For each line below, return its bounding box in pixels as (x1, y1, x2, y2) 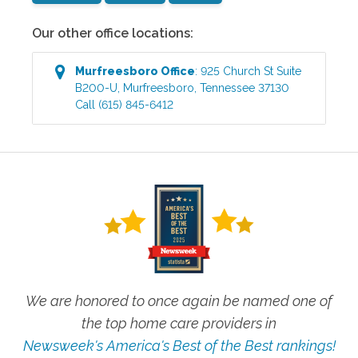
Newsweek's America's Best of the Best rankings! (22, 336, 336, 354)
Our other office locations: (32, 25, 193, 41)
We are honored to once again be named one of (26, 292, 332, 309)
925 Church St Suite (201, 64, 302, 78)
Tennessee (200, 81, 256, 94)
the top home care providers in (82, 314, 276, 332)
